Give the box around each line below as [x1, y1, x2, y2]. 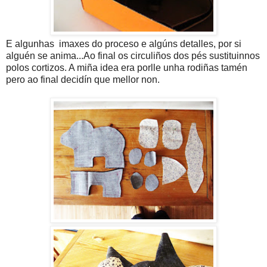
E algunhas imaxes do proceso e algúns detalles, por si [6, 39, 241, 49]
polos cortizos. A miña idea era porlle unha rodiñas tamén [6, 63, 247, 73]
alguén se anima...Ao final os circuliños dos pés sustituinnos [6, 51, 260, 61]
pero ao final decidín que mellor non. [6, 74, 160, 85]
